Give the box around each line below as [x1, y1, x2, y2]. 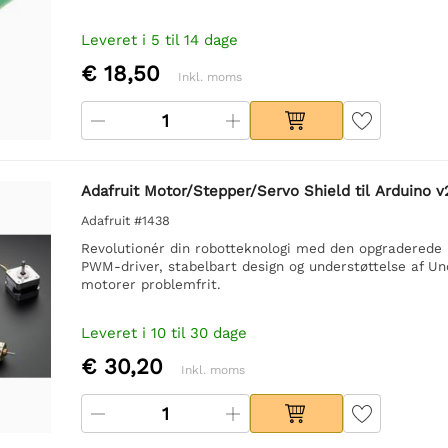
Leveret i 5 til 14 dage [80, 30, 238, 49]
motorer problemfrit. [80, 275, 221, 292]
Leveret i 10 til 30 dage [80, 323, 247, 342]
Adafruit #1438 [80, 212, 170, 228]
